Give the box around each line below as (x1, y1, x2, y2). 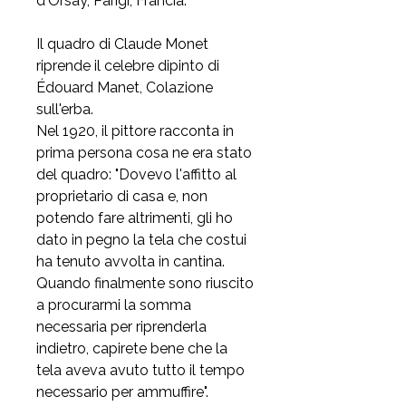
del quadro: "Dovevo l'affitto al (36, 166, 237, 183)
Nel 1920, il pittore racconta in (36, 122, 234, 140)
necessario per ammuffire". (36, 383, 208, 401)
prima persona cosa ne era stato (36, 144, 252, 161)
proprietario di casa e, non (36, 188, 208, 205)
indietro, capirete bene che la (36, 340, 227, 357)
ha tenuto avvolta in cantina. (36, 253, 225, 270)
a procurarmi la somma (36, 296, 191, 314)
